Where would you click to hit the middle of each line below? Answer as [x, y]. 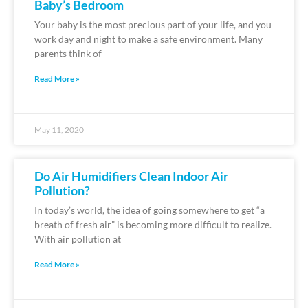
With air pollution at [78, 239]
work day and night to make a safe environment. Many [148, 38]
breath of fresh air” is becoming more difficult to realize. [153, 224]
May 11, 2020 [59, 129]
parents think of [68, 53]
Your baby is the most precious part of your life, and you [153, 24]
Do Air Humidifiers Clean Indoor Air [131, 176]
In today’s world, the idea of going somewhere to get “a [150, 210]
